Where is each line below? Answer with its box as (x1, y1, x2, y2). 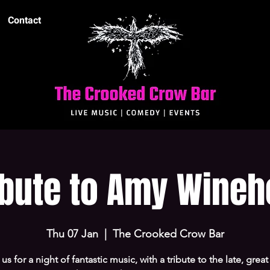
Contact (8, 13, 41, 28)
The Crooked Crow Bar (112, 227, 224, 240)
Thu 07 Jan (46, 227, 98, 240)
